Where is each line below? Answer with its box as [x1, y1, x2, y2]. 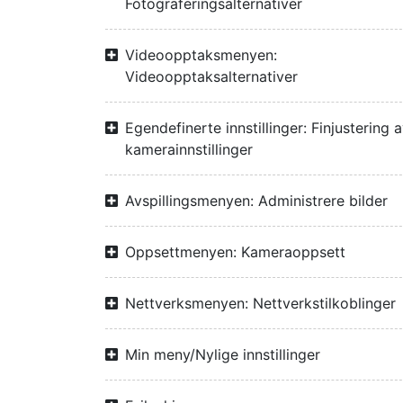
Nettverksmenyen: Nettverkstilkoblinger [125, 294, 396, 312]
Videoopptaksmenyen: [125, 46, 277, 64]
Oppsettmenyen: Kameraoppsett [125, 243, 345, 261]
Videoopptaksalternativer [125, 67, 298, 85]
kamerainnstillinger [125, 140, 253, 158]
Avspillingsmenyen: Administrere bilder [125, 192, 388, 210]
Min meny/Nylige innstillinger [125, 345, 320, 363]
